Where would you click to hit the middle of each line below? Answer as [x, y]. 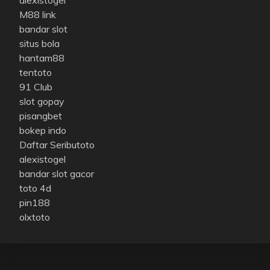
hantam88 [42, 58]
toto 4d [35, 188]
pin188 [35, 202]
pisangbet [41, 115]
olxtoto [35, 217]
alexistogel [42, 159]
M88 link [38, 14]
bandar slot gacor [57, 173]
